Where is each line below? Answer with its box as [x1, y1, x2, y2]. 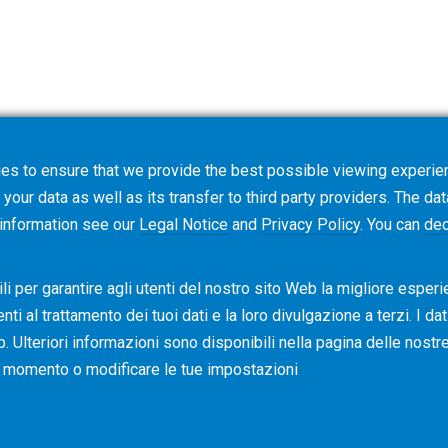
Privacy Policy [261, 215, 360, 234]
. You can [360, 215, 424, 234]
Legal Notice [139, 215, 228, 234]
